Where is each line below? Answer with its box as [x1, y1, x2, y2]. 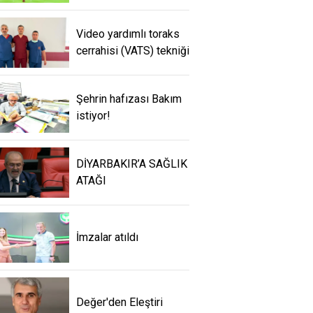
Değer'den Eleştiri [76, 296, 163, 310]
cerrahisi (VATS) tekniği [76, 44, 189, 58]
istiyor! [76, 109, 110, 123]
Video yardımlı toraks [76, 27, 180, 41]
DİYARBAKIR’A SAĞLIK [76, 157, 187, 171]
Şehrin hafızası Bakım [76, 92, 182, 106]
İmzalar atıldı [76, 231, 138, 245]
